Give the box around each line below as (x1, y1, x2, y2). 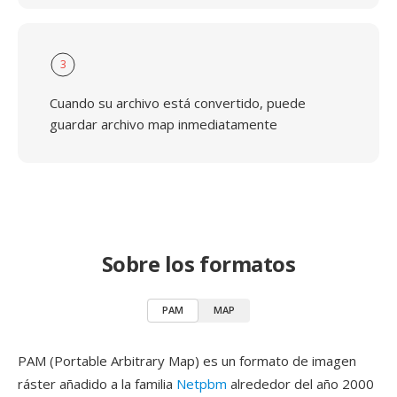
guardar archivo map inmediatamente (50, 115, 277, 133)
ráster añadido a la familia (18, 375, 176, 393)
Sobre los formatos (101, 249, 296, 278)
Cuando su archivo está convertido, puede (50, 94, 306, 112)
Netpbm (176, 375, 227, 393)
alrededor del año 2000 (227, 375, 374, 393)
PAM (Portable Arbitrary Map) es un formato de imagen (18, 352, 356, 370)
